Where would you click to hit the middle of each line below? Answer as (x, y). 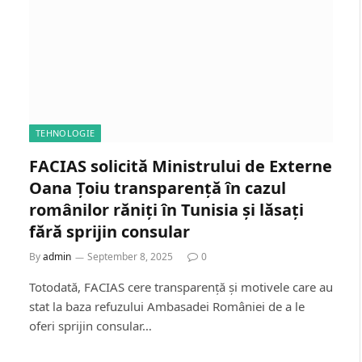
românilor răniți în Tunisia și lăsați (166, 210)
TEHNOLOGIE (65, 133)
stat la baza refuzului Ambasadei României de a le (167, 306)
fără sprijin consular (109, 232)
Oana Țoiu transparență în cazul (158, 188)
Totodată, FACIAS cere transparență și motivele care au (181, 287)
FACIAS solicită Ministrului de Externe (181, 166)
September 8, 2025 (130, 257)
